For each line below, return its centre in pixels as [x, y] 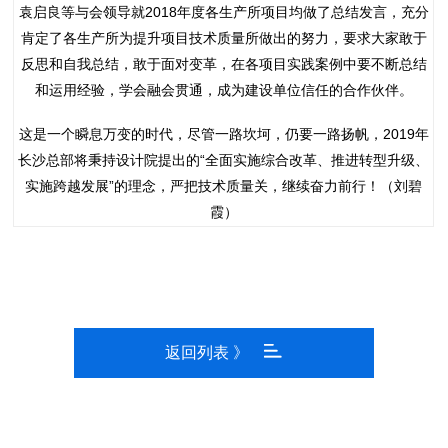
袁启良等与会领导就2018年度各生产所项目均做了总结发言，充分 [223, 12]
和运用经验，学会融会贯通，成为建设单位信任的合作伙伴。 [223, 90]
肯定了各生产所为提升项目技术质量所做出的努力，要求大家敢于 [223, 38]
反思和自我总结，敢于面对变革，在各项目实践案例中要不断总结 [223, 64]
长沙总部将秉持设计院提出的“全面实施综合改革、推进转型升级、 [224, 160]
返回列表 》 [207, 352]
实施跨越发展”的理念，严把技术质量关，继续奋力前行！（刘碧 [224, 186]
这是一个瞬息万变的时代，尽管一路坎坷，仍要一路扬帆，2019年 [223, 134]
